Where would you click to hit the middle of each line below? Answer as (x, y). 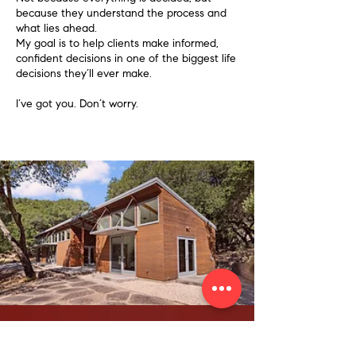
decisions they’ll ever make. (84, 75)
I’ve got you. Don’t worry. (77, 105)
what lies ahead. (56, 29)
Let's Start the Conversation (115, 339)
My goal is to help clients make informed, (117, 44)
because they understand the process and (121, 14)
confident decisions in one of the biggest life (126, 60)
